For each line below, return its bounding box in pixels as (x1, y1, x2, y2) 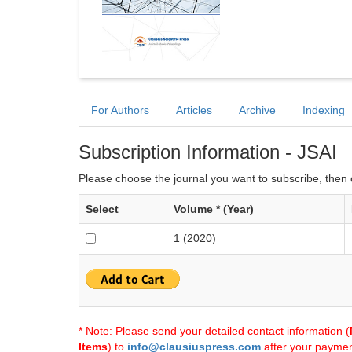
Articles (176, 104, 212, 116)
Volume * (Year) (174, 203, 254, 215)
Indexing (302, 104, 345, 116)
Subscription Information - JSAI (79, 141, 337, 163)
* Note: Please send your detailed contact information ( (79, 324, 350, 337)
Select (86, 203, 119, 215)
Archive (239, 104, 276, 116)
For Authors (91, 104, 149, 116)
